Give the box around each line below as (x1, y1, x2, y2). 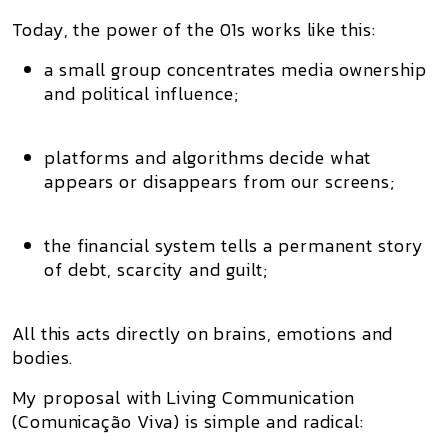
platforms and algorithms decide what (44, 144, 372, 171)
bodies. (12, 344, 74, 371)
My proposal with (12, 384, 167, 411)
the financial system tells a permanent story (44, 232, 424, 259)
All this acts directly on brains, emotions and (12, 320, 394, 347)
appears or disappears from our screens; (44, 168, 396, 195)
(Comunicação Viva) (12, 408, 181, 435)
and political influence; (44, 80, 239, 107)
